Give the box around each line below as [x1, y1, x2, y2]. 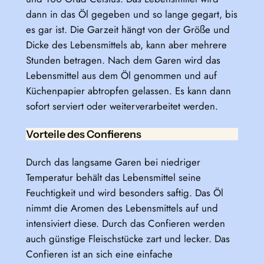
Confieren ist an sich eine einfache [25, 246, 173, 261]
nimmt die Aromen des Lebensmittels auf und [25, 200, 218, 215]
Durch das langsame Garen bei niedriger [25, 154, 200, 169]
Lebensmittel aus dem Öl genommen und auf [25, 68, 217, 83]
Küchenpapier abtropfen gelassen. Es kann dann [25, 84, 231, 98]
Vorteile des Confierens [25, 127, 141, 140]
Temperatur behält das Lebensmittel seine [25, 170, 201, 184]
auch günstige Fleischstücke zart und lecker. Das [25, 231, 230, 246]
